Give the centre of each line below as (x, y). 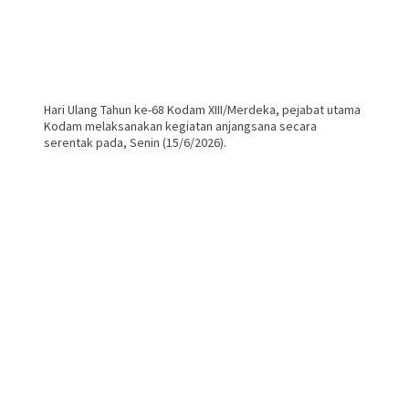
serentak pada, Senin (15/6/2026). (135, 142)
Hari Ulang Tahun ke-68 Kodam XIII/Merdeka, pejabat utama (202, 109)
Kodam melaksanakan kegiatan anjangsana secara (180, 126)
